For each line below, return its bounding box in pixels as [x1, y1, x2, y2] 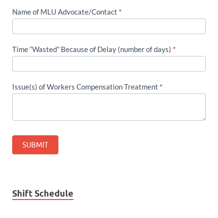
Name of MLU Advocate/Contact [12, 7, 119, 16]
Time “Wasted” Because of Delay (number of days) [12, 44, 173, 54]
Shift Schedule [12, 188, 73, 199]
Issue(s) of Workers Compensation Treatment [12, 82, 160, 91]
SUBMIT [22, 140, 48, 149]
